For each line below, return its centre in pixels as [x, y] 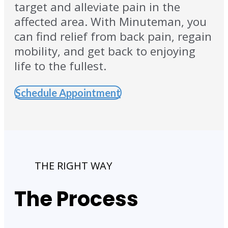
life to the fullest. [60, 66]
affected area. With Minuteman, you [110, 22]
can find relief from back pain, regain [113, 37]
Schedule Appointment [68, 92]
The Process [76, 199]
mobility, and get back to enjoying [105, 51]
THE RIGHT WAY [73, 165]
